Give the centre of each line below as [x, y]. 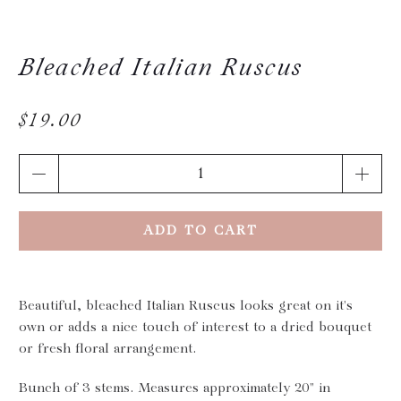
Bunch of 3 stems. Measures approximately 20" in [175, 388]
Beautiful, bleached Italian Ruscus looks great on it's [186, 306]
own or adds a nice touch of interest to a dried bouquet [196, 327]
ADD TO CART [200, 230]
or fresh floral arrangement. [108, 349]
